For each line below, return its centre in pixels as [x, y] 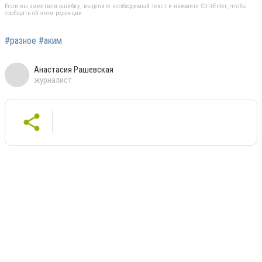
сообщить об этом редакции [43, 13]
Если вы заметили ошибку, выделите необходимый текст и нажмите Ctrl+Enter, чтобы [126, 6]
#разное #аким [33, 41]
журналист [53, 80]
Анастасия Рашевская [74, 70]
